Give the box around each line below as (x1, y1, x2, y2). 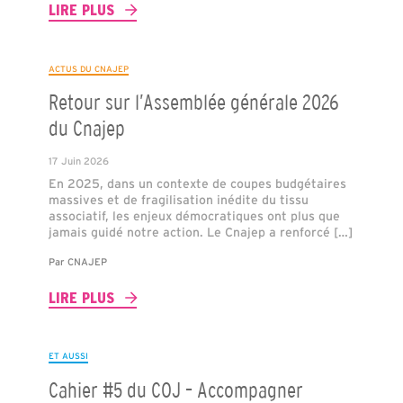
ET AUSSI (48, 351, 88, 362)
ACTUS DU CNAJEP (48, 63, 129, 74)
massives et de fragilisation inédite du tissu (48, 193, 309, 208)
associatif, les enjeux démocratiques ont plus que (48, 209, 340, 224)
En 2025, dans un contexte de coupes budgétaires (48, 176, 346, 192)
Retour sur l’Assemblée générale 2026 (48, 90, 339, 115)
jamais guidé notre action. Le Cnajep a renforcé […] (48, 225, 353, 240)
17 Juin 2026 (48, 156, 109, 167)
